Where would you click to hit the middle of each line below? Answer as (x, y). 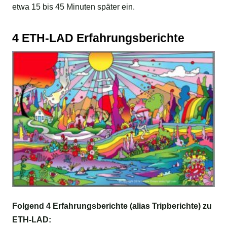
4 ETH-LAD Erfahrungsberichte (98, 38)
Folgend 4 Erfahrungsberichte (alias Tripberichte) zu (112, 206)
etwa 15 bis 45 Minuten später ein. (73, 7)
